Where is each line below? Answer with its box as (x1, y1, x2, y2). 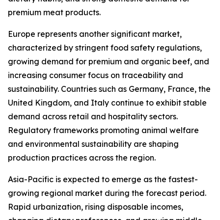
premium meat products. (8, 7, 101, 18)
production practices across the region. (8, 153, 156, 163)
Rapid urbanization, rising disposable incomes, (8, 202, 183, 212)
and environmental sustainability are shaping (8, 139, 179, 149)
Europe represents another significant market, (8, 29, 182, 39)
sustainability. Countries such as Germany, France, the (8, 84, 211, 94)
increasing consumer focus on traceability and (8, 70, 183, 81)
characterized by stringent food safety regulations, (8, 43, 202, 53)
